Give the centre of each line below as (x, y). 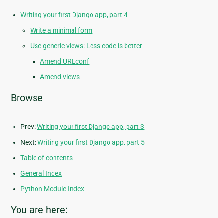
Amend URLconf (65, 62)
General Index (41, 173)
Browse (27, 98)
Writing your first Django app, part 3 (91, 127)
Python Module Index (53, 189)
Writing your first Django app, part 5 (91, 142)
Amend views (60, 77)
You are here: (39, 210)
